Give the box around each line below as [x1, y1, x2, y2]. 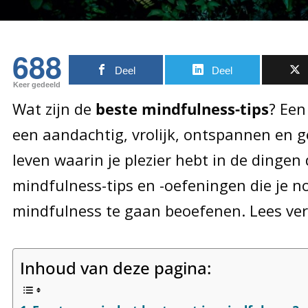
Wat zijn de [12, 98, 96, 120]
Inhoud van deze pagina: [19, 256, 211, 279]
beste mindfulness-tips [95, 98, 269, 120]
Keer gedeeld [13, 80, 61, 89]
